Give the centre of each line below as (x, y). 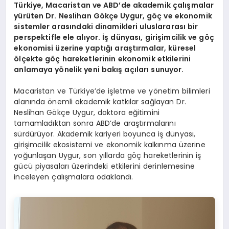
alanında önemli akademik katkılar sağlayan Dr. (100, 101)
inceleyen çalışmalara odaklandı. (74, 177)
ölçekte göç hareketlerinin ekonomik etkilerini (102, 59)
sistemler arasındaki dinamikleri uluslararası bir (106, 26)
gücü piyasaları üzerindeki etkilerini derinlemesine (104, 166)
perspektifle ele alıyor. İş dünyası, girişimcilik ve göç (114, 37)
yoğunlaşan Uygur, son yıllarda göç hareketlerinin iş (108, 155)
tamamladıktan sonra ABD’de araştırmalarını (95, 123)
